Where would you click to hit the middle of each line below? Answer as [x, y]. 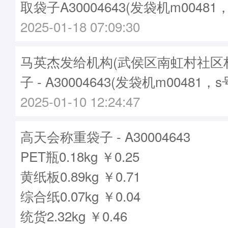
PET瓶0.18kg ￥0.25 [80, 156]
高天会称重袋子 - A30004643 [105, 136]
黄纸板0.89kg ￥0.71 [80, 176]
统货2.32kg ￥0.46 [74, 216]
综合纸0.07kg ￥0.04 [80, 196]
